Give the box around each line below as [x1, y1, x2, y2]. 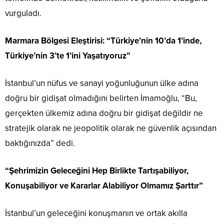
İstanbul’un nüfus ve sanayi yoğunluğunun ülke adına [5, 78, 198, 89]
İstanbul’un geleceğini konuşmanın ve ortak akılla [5, 208, 187, 219]
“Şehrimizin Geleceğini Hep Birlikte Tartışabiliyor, [5, 165, 188, 176]
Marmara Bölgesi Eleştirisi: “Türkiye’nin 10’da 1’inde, [5, 35, 201, 46]
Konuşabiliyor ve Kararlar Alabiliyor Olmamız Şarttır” [5, 180, 203, 191]
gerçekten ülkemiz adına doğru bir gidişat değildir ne [5, 108, 203, 119]
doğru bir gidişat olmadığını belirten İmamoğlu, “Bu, [5, 93, 197, 104]
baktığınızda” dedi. [5, 138, 75, 149]
